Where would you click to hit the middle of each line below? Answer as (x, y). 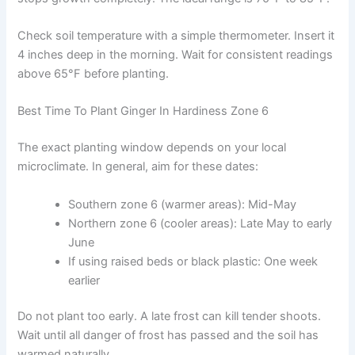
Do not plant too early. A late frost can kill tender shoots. (170, 317)
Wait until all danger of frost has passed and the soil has (168, 336)
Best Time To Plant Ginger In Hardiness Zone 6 (143, 111)
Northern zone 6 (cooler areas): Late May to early (200, 223)
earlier (84, 280)
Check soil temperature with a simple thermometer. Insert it (176, 35)
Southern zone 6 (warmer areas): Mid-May (183, 204)
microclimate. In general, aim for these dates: (138, 167)
